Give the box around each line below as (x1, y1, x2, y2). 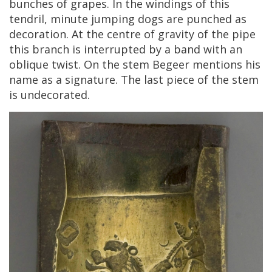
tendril (9, 11, 44, 26)
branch (32, 41, 69, 56)
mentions (192, 56, 242, 72)
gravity (158, 26, 194, 41)
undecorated (21, 87, 87, 102)
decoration (9, 26, 66, 41)
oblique (9, 56, 49, 72)
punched (186, 11, 232, 26)
